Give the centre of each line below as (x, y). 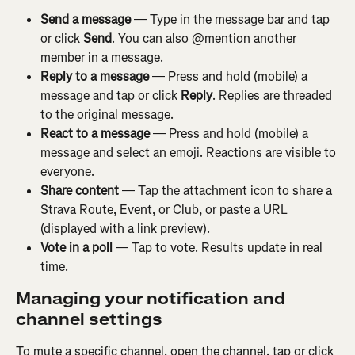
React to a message (95, 133)
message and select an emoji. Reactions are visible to (190, 152)
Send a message (86, 19)
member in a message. (102, 57)
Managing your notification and (153, 299)
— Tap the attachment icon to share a (227, 190)
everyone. (67, 171)
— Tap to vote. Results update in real (219, 247)
